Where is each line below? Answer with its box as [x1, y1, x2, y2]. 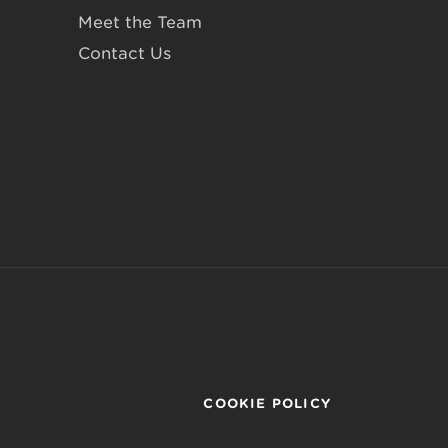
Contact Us [78, 44, 172, 64]
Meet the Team [78, 13, 203, 33]
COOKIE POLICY [203, 396, 331, 412]
